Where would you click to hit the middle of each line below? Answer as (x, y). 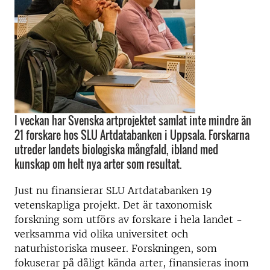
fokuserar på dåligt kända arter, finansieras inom (132, 263)
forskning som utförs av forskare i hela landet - (128, 219)
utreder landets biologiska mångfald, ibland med (116, 149)
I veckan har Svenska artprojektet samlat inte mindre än (133, 121)
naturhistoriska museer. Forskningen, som (116, 248)
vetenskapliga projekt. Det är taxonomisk (113, 205)
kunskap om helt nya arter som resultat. (98, 164)
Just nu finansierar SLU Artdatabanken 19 (113, 190)
